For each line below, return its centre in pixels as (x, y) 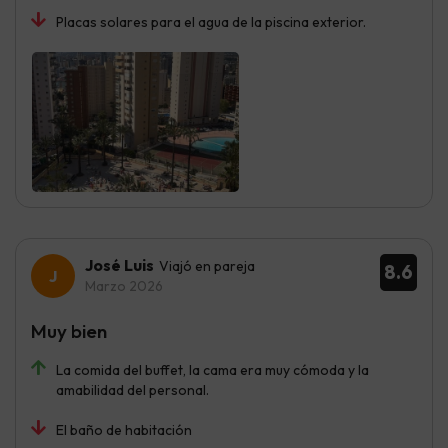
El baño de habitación (124, 430)
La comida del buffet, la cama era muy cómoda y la (212, 370)
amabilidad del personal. (132, 390)
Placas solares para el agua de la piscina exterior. (211, 22)
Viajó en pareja (207, 266)
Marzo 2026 (124, 286)
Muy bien (69, 331)
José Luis (119, 265)
